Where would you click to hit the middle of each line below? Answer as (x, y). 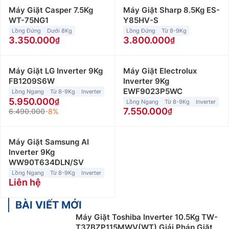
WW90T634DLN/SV (46, 163)
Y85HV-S (141, 20)
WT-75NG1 (29, 20)
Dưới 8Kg (60, 31)
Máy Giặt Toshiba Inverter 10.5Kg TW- (147, 217)
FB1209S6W (32, 81)
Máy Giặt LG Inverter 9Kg (56, 71)
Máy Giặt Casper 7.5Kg (51, 10)
